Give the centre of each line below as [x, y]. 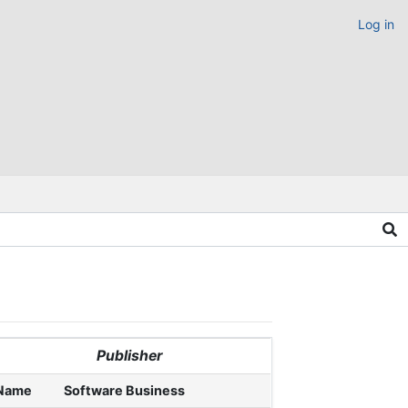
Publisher [129, 355]
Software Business [125, 390]
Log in [376, 24]
